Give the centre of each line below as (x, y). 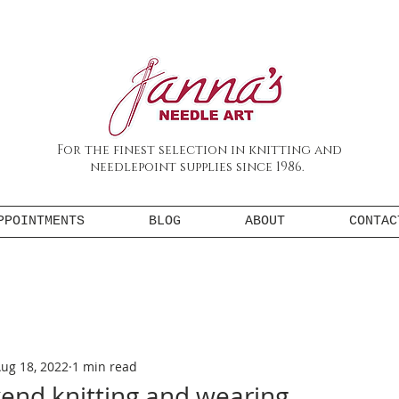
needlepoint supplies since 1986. (199, 167)
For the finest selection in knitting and (199, 150)
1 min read (105, 366)
